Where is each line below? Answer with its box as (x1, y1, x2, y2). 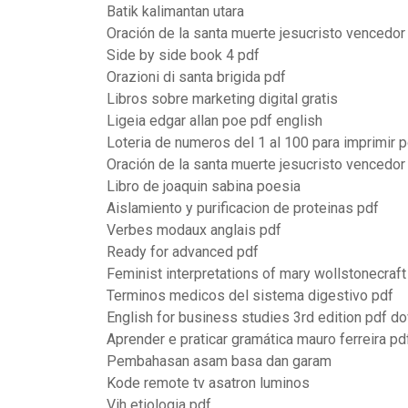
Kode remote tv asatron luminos (107, 374, 310, 392)
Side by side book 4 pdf (107, 46, 260, 64)
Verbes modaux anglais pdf (107, 221, 281, 239)
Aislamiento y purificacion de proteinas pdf (107, 199, 379, 217)
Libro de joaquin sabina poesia (107, 178, 301, 195)
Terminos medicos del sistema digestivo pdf (107, 287, 393, 304)
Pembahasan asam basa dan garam (107, 352, 331, 370)
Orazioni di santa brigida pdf (107, 68, 286, 86)
